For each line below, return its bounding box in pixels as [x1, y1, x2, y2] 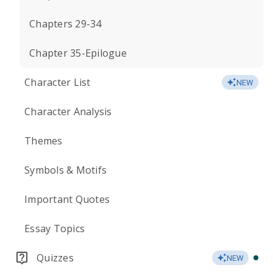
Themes [24, 134, 63, 147]
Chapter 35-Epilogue [29, 46, 127, 60]
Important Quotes [24, 193, 110, 206]
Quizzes [37, 251, 74, 264]
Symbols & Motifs [24, 163, 107, 177]
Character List [24, 76, 91, 89]
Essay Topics [24, 222, 85, 235]
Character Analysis [24, 105, 112, 118]
